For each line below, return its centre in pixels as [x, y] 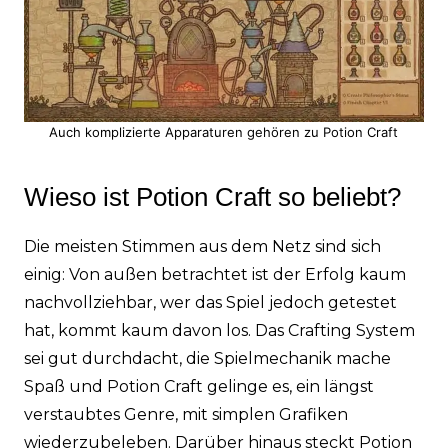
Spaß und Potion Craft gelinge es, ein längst [198, 387]
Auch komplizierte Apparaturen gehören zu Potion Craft [224, 132]
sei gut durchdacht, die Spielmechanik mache [207, 359]
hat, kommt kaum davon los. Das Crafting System [219, 331]
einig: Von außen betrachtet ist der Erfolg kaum [214, 275]
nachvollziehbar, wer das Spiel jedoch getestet [210, 303]
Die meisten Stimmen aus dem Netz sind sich [202, 247]
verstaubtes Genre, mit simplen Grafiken [185, 415]
